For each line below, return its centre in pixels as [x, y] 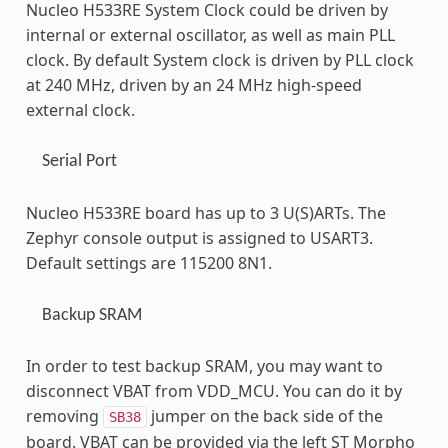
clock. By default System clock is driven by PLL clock [219, 59]
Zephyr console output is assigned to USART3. [199, 238]
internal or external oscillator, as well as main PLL [210, 34]
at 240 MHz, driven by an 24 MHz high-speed [193, 84]
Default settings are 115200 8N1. [148, 263]
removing [64, 416]
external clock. [80, 109]
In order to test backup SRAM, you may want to [204, 366]
